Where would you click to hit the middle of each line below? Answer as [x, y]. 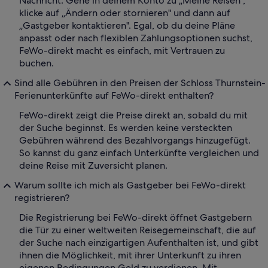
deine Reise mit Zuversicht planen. [93, 166]
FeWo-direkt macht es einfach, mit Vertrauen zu [122, 51]
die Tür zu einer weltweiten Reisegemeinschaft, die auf [138, 230]
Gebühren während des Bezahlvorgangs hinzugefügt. [135, 141]
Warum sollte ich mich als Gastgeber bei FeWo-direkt [130, 185]
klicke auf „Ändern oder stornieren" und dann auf [125, 13]
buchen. [36, 63]
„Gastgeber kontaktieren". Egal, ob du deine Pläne [127, 26]
